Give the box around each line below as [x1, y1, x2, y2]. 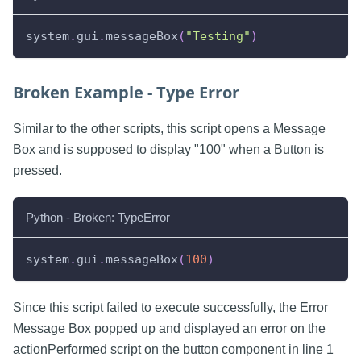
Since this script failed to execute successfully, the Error [13, 301, 328, 315]
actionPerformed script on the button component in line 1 [13, 342, 334, 357]
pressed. [13, 164, 62, 178]
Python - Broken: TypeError [26, 210, 170, 225]
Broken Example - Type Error [13, 81, 239, 104]
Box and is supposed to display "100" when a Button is [13, 143, 324, 157]
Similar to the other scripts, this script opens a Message [13, 122, 326, 136]
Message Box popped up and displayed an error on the [13, 322, 326, 336]
